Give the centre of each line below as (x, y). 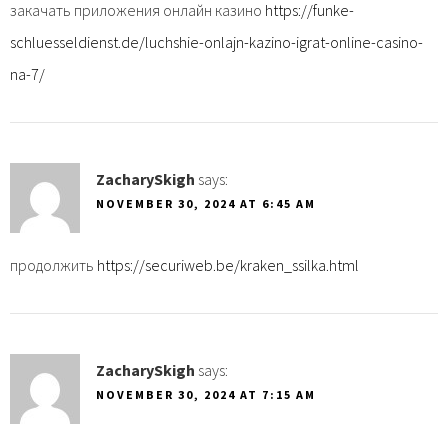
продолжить (53, 264)
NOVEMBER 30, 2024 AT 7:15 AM (206, 394)
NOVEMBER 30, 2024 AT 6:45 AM (206, 203)
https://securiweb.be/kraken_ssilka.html (228, 264)
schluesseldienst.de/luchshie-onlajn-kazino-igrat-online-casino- (216, 41)
